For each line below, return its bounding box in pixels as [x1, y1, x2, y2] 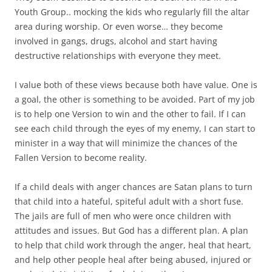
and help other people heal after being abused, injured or [15, 253, 251, 265]
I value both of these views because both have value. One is [15, 78, 257, 90]
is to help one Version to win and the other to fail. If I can [15, 107, 246, 120]
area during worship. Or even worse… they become [15, 20, 223, 32]
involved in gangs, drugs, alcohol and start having [15, 35, 217, 47]
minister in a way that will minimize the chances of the [15, 137, 237, 149]
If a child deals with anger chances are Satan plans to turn [15, 180, 253, 192]
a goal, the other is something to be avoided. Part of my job [15, 93, 255, 105]
